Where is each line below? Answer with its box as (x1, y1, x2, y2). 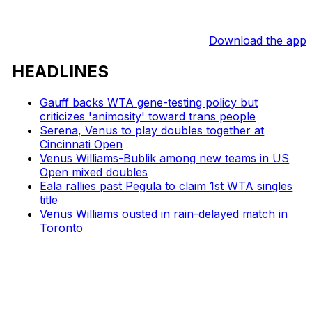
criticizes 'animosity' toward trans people (40, 109, 256, 123)
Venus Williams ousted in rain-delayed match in (40, 206, 288, 221)
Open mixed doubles (40, 164, 148, 179)
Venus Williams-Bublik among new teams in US (40, 150, 290, 165)
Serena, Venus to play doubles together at (40, 123, 265, 137)
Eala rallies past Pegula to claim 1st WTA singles (40, 178, 293, 193)
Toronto (40, 220, 84, 235)
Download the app (209, 33, 306, 47)
